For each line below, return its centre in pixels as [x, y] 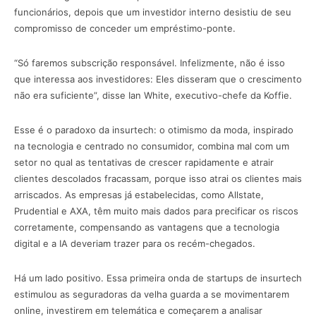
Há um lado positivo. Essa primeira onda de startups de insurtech [158, 278]
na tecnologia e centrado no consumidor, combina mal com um [152, 146]
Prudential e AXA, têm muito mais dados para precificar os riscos [156, 211]
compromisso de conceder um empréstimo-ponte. [125, 29]
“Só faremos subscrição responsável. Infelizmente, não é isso [150, 63]
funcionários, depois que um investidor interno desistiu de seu [153, 12]
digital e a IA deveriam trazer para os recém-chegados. [135, 244]
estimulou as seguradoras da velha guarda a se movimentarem [152, 294]
